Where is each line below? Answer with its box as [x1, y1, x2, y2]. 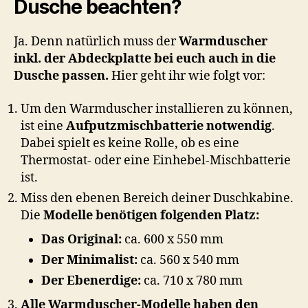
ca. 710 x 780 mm [144, 272, 243, 289]
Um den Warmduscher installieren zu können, [21, 100, 293, 117]
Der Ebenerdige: [41, 272, 144, 289]
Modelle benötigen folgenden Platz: [43, 207, 259, 223]
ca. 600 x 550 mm [124, 231, 223, 247]
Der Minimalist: [41, 252, 140, 268]
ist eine [21, 118, 66, 134]
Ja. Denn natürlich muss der [14, 34, 179, 49]
